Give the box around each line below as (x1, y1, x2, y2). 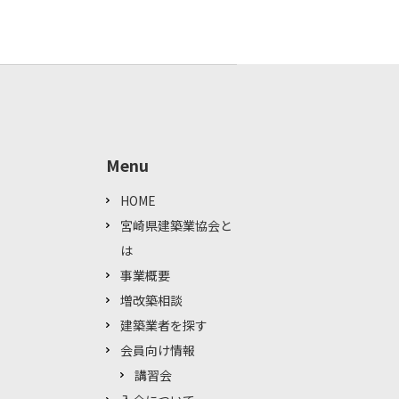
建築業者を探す (120, 316, 208, 335)
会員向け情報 (120, 341, 195, 360)
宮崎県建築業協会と (120, 216, 232, 235)
